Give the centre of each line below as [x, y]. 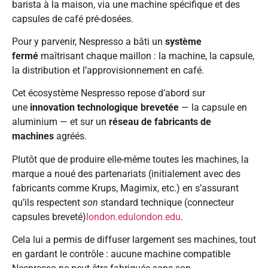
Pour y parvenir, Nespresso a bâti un [89, 41]
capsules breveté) [49, 217]
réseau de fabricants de [160, 122]
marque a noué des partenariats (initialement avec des [126, 173]
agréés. [71, 136]
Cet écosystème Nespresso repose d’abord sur [109, 93]
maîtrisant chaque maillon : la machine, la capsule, [146, 56]
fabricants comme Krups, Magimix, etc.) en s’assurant [125, 188]
